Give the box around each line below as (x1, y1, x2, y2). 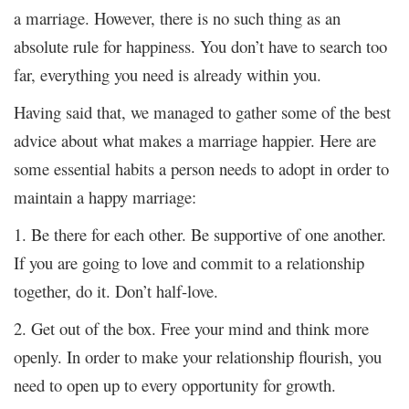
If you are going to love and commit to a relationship (14, 250, 364, 274)
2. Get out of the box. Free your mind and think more (14, 316, 369, 340)
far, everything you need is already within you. (14, 62, 321, 86)
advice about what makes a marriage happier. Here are (14, 128, 376, 152)
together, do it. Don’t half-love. (14, 278, 218, 302)
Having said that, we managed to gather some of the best (14, 100, 391, 123)
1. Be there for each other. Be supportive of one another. (14, 222, 386, 246)
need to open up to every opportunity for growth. (14, 372, 336, 396)
